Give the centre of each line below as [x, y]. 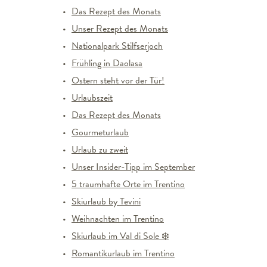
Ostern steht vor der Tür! [118, 80]
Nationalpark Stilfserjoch [117, 46]
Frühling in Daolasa [107, 63]
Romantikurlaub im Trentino [123, 253]
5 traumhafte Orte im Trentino [128, 184]
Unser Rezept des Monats [120, 29]
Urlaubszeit [92, 98]
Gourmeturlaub [100, 132]
